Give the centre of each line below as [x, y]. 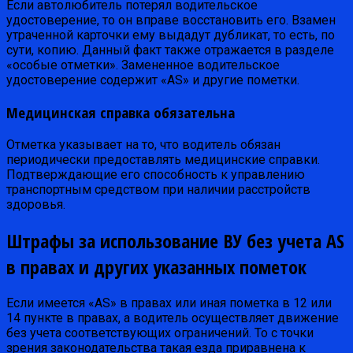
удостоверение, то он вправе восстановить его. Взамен [171, 20]
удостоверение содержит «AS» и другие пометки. [153, 80]
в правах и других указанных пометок [156, 266]
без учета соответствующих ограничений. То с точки [160, 333]
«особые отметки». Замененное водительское [143, 65]
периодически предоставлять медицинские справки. [163, 159]
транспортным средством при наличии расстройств [158, 189]
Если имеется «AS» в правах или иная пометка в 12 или [169, 303]
